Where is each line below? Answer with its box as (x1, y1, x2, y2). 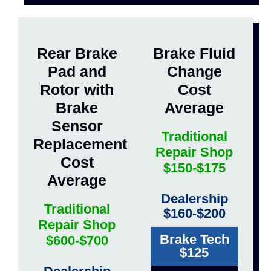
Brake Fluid (153, 45, 235, 62)
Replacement (33, 135, 127, 153)
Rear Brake (36, 45, 117, 62)
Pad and (47, 63, 106, 80)
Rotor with (40, 81, 114, 99)
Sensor (51, 117, 103, 135)
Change (166, 63, 222, 80)
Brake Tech (159, 232, 229, 247)
